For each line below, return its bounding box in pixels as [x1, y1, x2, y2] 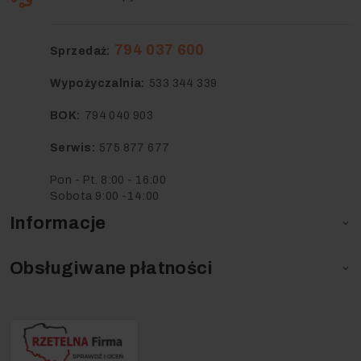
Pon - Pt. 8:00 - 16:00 [50, 174, 167, 187]
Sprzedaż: [50, 45, 110, 58]
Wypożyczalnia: [50, 77, 145, 90]
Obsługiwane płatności [10, 259, 214, 279]
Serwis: [50, 142, 95, 155]
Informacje [10, 214, 106, 234]
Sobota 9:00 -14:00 [50, 190, 160, 203]
